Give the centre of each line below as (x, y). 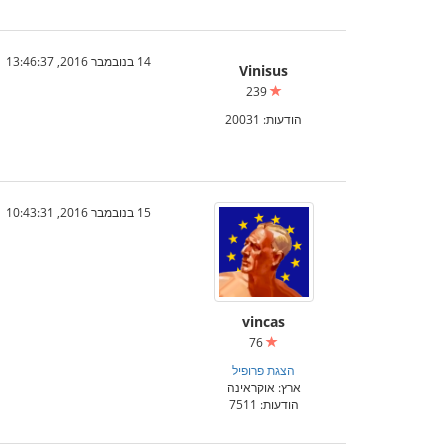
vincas (263, 321)
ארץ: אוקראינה (263, 387)
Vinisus (263, 70)
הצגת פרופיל (263, 370)
